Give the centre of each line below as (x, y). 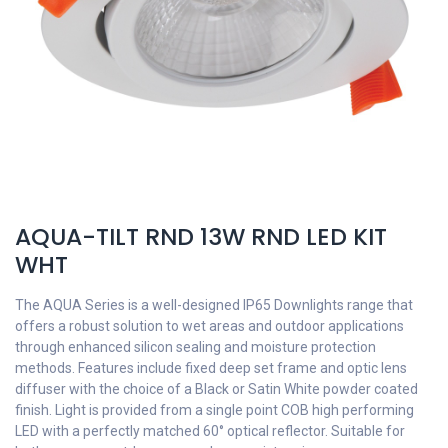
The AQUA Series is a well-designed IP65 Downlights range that (214, 305)
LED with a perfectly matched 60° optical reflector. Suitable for (210, 431)
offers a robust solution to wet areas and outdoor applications (209, 326)
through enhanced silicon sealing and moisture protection (195, 347)
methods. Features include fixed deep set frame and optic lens (211, 368)
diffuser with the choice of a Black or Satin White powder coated (216, 389)
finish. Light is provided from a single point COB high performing (214, 410)
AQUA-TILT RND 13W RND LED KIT (201, 236)
